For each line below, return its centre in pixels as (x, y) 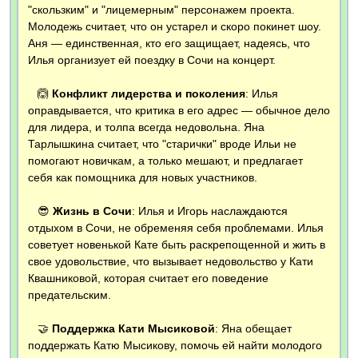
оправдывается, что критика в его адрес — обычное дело (179, 111)
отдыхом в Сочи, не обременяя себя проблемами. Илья (176, 228)
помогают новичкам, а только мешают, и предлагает (165, 161)
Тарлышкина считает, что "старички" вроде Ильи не (162, 144)
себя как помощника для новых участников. (143, 178)
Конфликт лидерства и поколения (149, 94)
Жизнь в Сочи (92, 211)
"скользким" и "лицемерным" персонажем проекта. (161, 10)
